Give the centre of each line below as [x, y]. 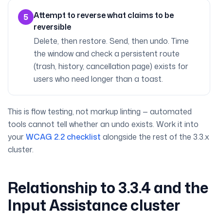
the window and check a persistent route [107, 54]
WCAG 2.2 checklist [63, 137]
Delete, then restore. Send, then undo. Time [111, 41]
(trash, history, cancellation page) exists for [111, 66]
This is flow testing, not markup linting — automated [100, 111]
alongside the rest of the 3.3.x [156, 137]
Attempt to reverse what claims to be [104, 15]
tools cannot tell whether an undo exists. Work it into [103, 124]
